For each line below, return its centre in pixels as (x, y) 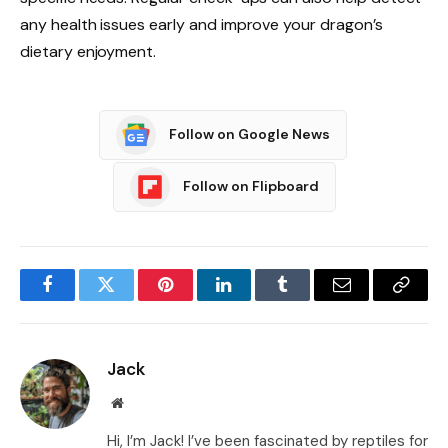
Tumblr (308, 299)
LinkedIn (255, 299)
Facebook (80, 299)
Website (144, 401)
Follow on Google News (249, 134)
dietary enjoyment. (88, 51)
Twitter (130, 299)
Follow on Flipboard (250, 186)
